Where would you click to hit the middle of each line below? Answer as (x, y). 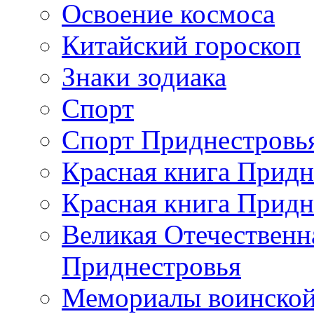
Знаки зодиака (144, 77)
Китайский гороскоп (181, 45)
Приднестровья (151, 266)
